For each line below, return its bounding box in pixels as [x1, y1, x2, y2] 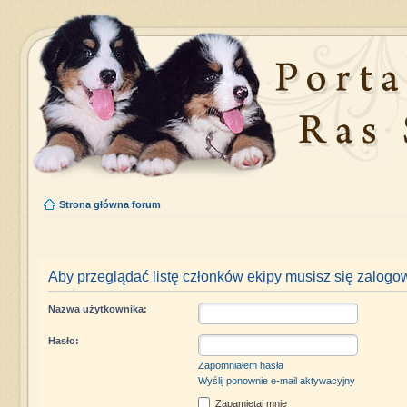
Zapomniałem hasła [197, 360, 283, 371]
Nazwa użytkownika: [47, 303, 147, 314]
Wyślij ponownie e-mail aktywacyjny [197, 375, 355, 386]
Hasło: [47, 335, 79, 346]
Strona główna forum [58, 199, 161, 210]
